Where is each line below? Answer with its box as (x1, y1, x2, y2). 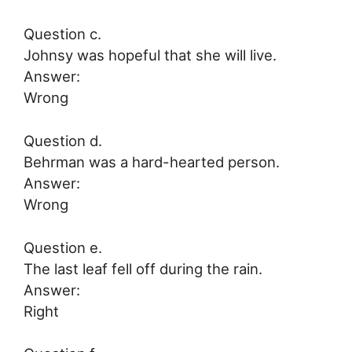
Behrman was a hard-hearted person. (24, 152, 280, 170)
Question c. (24, 25, 101, 43)
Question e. (24, 238, 102, 256)
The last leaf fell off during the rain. (24, 259, 262, 277)
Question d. (24, 131, 102, 149)
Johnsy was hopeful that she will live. (24, 46, 277, 64)
